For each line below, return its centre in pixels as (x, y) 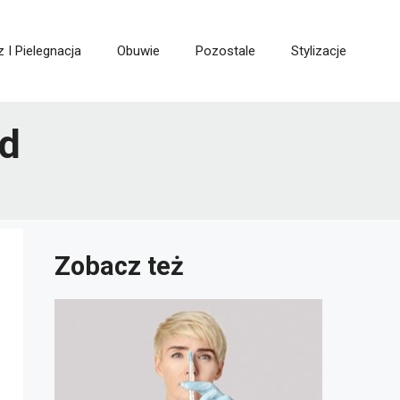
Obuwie (138, 51)
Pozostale (225, 51)
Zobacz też (119, 267)
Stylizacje (319, 51)
